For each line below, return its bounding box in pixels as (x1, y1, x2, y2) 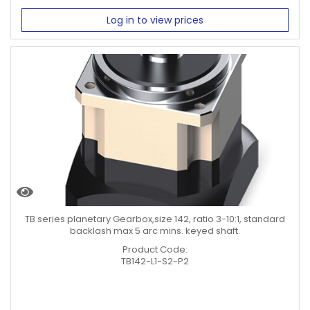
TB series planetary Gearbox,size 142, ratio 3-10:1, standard (25, 212, 285, 226)
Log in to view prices (107, 12, 203, 27)
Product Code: (122, 242, 188, 256)
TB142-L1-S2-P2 (121, 254, 189, 268)
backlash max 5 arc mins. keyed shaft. (70, 224, 240, 237)
